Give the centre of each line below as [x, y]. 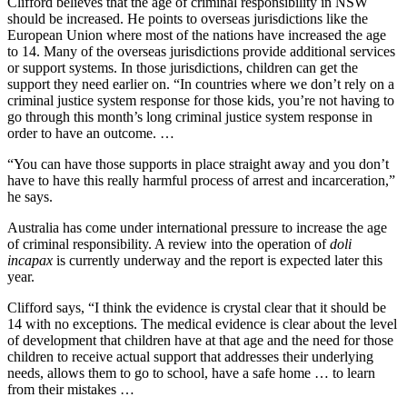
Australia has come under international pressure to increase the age [197, 228]
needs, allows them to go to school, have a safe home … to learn [191, 373]
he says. [30, 197]
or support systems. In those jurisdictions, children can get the [183, 68]
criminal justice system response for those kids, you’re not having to [201, 101]
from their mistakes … [71, 390]
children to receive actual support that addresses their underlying [190, 357]
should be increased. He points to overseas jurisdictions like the [188, 19]
